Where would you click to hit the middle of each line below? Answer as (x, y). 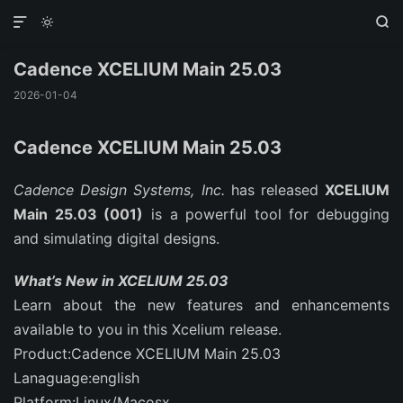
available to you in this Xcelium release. (148, 329)
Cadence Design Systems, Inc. (119, 190)
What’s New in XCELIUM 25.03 (121, 281)
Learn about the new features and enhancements (201, 305)
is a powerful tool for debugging (266, 214)
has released (274, 190)
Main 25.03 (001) (79, 214)
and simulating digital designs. (116, 238)
